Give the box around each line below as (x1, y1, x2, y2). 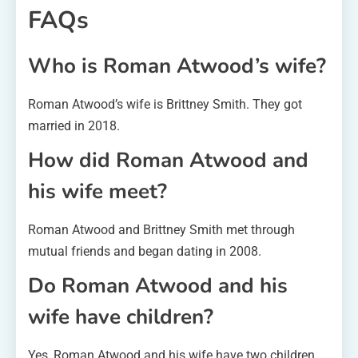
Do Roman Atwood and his (28, 271, 288, 300)
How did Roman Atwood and (28, 145, 308, 174)
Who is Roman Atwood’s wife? (28, 51, 326, 80)
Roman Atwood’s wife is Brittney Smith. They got (28, 96, 302, 112)
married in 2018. (28, 117, 120, 133)
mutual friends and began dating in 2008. (28, 243, 261, 259)
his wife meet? (28, 177, 167, 205)
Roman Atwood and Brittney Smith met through (28, 221, 295, 237)
